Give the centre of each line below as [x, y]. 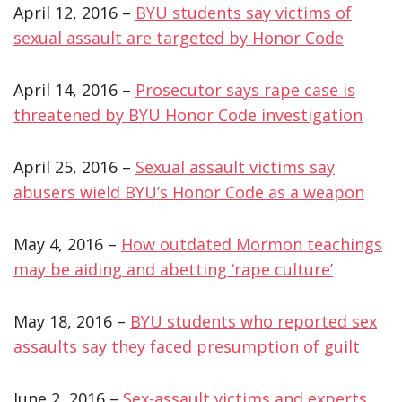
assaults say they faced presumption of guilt [187, 346]
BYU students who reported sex [253, 321]
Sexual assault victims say [235, 166]
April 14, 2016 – [74, 89]
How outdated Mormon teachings [252, 244]
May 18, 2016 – [72, 321]
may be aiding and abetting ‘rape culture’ [173, 269]
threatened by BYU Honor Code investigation [188, 114]
